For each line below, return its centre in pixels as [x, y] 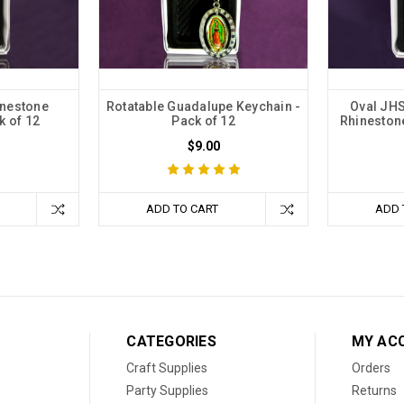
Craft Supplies [167, 367]
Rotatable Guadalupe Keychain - [203, 106]
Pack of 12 [203, 120]
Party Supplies [168, 390]
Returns [374, 390]
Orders [371, 367]
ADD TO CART [182, 208]
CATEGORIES [171, 341]
